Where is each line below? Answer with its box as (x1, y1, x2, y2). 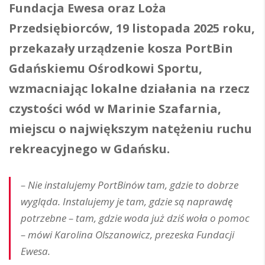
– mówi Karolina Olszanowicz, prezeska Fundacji (21, 228, 234, 241)
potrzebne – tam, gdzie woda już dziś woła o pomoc (21, 211, 250, 225)
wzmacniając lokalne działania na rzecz (9, 80, 250, 96)
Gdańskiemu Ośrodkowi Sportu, (9, 60, 202, 76)
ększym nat (104, 121, 173, 137)
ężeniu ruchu (173, 121, 252, 137)
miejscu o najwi (9, 121, 104, 137)
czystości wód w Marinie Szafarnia (9, 101, 218, 117)
